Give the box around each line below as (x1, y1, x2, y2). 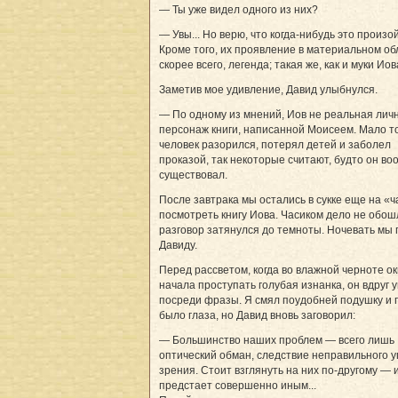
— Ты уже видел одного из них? (159, 3, 318, 16)
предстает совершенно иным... (159, 378, 316, 392)
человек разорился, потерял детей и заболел (159, 138, 391, 151)
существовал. (159, 168, 227, 181)
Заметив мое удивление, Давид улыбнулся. (159, 83, 378, 96)
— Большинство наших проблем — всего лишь (159, 333, 394, 346)
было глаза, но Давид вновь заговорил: (159, 308, 355, 322)
